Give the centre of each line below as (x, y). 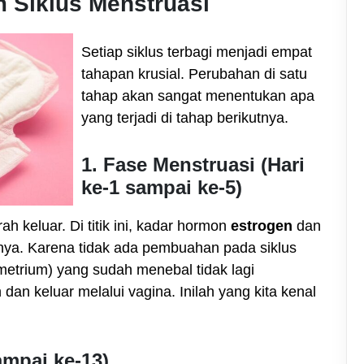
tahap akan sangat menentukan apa (198, 95)
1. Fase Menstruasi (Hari (193, 164)
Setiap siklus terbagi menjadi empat (197, 52)
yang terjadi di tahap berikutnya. (185, 117)
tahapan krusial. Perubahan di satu (194, 74)
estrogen (262, 225)
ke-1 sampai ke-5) (162, 187)
